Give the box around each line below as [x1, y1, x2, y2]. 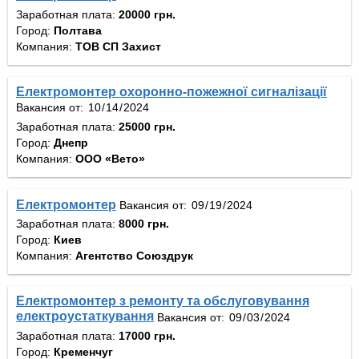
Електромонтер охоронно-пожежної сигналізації [16, 84, 327, 99]
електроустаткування [16, 309, 154, 324]
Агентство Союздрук [75, 249, 193, 263]
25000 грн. [119, 119, 175, 133]
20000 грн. [119, 7, 175, 21]
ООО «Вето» [75, 151, 145, 165]
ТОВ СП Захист [75, 39, 161, 53]
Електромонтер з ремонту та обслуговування [16, 294, 309, 309]
